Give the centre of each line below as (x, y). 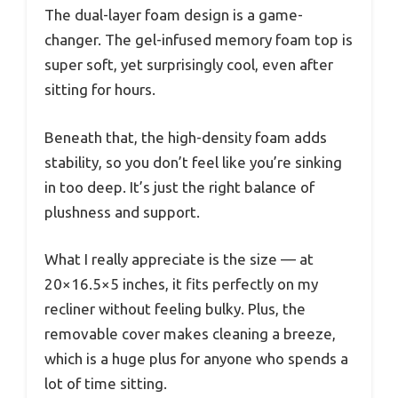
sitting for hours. (100, 90)
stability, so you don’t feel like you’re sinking (193, 162)
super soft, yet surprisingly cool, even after (189, 65)
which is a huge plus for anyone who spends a (196, 359)
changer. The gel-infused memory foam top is (199, 40)
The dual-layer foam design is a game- (174, 15)
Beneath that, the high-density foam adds (186, 137)
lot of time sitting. (106, 384)
